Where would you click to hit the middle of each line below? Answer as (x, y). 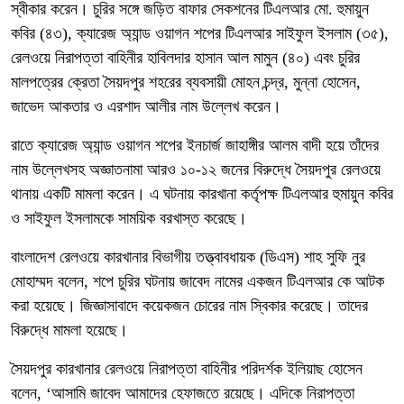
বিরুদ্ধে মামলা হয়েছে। (69, 331)
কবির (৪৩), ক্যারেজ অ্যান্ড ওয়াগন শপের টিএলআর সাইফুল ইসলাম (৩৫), (200, 34)
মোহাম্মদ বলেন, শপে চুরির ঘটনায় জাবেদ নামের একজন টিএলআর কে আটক (197, 282)
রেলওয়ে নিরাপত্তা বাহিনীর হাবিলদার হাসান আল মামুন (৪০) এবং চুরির (185, 58)
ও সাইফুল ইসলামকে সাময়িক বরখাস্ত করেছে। (129, 219)
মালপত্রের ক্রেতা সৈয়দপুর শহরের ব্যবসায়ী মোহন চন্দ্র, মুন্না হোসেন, (186, 83)
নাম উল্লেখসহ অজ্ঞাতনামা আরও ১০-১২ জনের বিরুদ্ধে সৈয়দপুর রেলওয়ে (196, 170)
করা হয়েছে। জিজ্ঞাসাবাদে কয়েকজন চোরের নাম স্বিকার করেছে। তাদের (189, 306)
